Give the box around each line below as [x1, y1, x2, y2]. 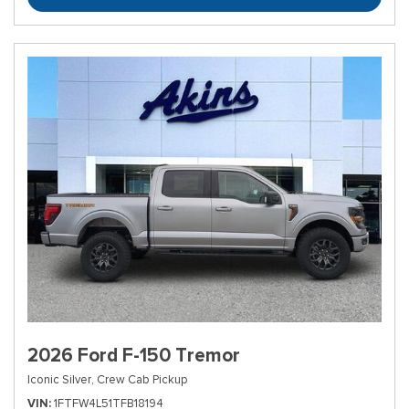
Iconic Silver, [27, 372, 94, 387]
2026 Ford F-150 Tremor [27, 343, 240, 367]
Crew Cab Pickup [97, 372, 187, 387]
